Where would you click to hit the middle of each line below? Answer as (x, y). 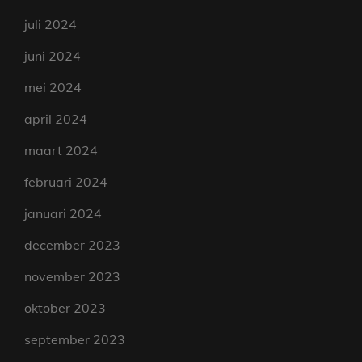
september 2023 (75, 339)
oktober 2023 (65, 308)
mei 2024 (53, 87)
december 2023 (72, 245)
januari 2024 (63, 213)
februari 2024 (66, 182)
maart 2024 (61, 150)
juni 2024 (53, 56)
